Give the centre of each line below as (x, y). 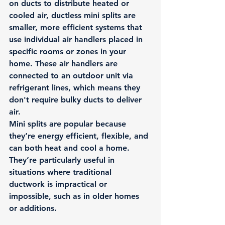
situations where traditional (62, 172)
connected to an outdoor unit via (72, 76)
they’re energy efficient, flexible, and (80, 136)
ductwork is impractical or (59, 184)
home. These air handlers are (65, 64)
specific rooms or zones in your (69, 51)
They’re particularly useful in (63, 160)
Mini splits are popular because (69, 124)
